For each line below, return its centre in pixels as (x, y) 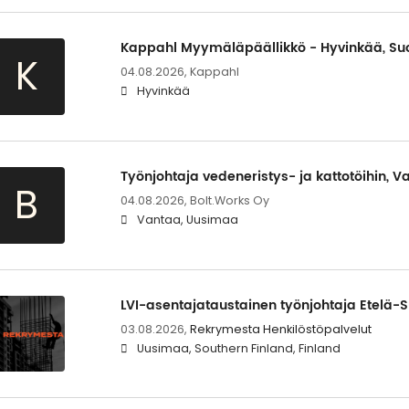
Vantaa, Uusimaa (187, 220)
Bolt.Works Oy (229, 201)
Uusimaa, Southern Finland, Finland (238, 349)
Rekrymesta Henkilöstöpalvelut (280, 330)
